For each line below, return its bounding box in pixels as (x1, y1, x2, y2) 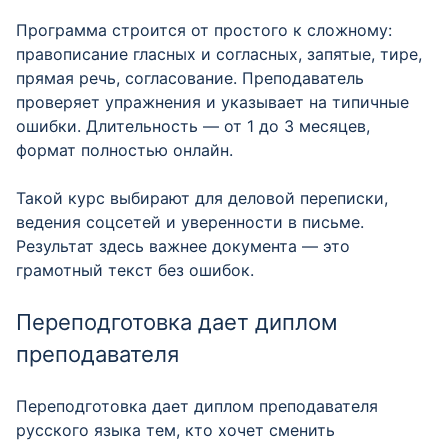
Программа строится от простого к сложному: (16, 20, 392, 40)
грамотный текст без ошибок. (16, 260, 254, 280)
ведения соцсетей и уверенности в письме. (16, 212, 364, 232)
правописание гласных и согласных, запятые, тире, (16, 44, 422, 64)
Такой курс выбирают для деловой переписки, (16, 188, 388, 208)
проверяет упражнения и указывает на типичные (16, 92, 409, 112)
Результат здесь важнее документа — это (16, 236, 350, 256)
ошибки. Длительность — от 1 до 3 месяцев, (16, 116, 370, 136)
